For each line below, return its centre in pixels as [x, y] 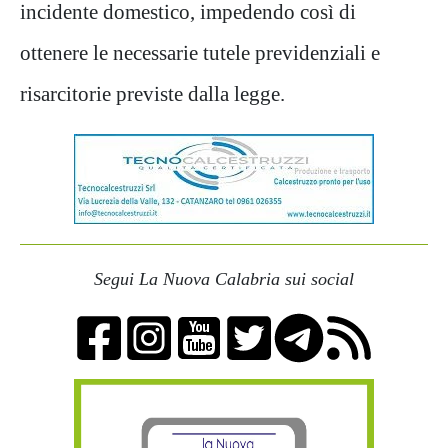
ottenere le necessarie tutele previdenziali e [200, 52]
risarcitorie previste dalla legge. [152, 93]
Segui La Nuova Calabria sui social [224, 279]
